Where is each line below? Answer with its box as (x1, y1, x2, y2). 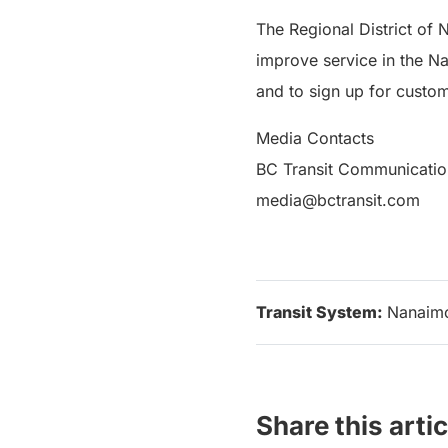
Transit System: (256, 302, 387, 322)
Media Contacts (256, 128, 374, 148)
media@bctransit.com (256, 190, 420, 210)
